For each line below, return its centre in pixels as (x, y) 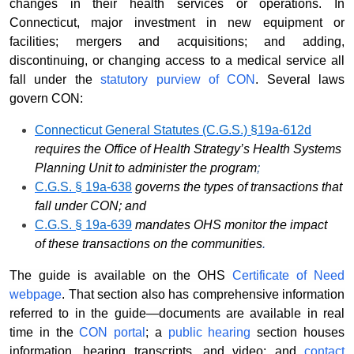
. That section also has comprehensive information (203, 295)
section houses (298, 333)
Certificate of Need (289, 276)
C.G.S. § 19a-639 (83, 225)
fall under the (55, 80)
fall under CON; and (90, 206)
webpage (36, 295)
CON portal (113, 333)
